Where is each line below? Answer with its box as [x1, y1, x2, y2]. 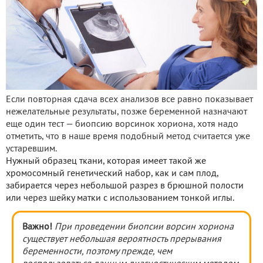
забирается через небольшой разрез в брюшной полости [6, 182, 244, 191]
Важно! [22, 223, 55, 232]
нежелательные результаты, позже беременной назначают [6, 108, 247, 117]
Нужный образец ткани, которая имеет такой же [6, 157, 206, 166]
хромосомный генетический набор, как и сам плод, [6, 170, 218, 178]
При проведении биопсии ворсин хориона [55, 223, 234, 232]
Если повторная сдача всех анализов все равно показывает [6, 96, 253, 104]
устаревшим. [6, 145, 57, 154]
